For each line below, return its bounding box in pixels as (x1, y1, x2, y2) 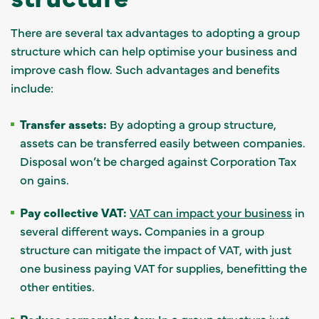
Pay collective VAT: (20, 204, 130, 220)
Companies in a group (145, 222, 264, 239)
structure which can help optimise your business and (11, 42, 297, 58)
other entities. (20, 278, 98, 294)
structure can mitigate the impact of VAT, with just (20, 241, 291, 257)
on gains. (20, 171, 72, 187)
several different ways (20, 222, 139, 239)
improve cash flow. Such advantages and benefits (11, 61, 280, 77)
